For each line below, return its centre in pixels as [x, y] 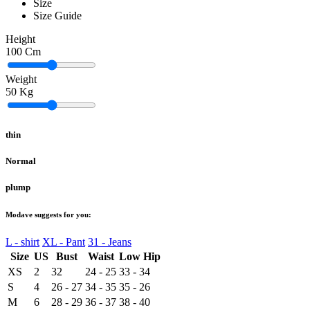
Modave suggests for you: [48, 214]
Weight [21, 80]
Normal [21, 161]
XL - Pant [64, 241]
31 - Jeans [110, 241]
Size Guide [57, 16]
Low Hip [140, 256]
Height [20, 39]
